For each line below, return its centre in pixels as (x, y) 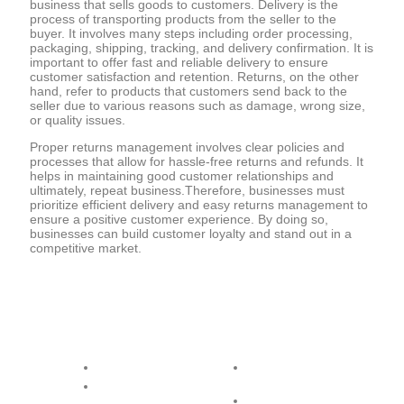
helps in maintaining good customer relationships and (182, 176)
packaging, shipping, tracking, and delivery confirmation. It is (202, 48)
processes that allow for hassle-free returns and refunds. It (197, 162)
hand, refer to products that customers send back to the (188, 92)
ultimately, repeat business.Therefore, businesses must (187, 191)
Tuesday (145, 387)
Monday (145, 368)
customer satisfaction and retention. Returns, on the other (194, 77)
